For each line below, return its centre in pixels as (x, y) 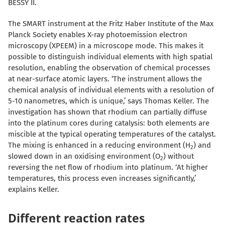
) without (179, 156)
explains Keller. (34, 190)
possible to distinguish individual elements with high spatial (110, 57)
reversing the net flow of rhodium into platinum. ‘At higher (108, 167)
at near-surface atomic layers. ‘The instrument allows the (105, 79)
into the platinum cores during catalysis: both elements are (109, 123)
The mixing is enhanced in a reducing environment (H (99, 145)
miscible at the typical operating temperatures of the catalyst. (112, 134)
